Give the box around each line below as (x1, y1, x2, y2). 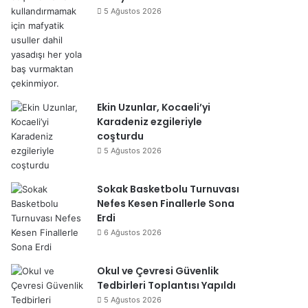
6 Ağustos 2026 (104, 228, 162, 237)
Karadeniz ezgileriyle (97, 115, 202, 129)
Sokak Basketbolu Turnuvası (97, 182, 239, 196)
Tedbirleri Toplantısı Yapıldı (97, 278, 236, 292)
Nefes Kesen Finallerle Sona (97, 197, 234, 210)
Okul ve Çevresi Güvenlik (97, 264, 219, 278)
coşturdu (97, 129, 144, 143)
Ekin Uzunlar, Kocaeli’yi (97, 100, 210, 114)
